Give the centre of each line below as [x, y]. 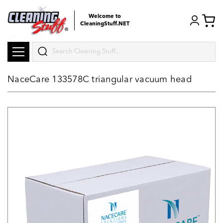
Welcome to [105, 17]
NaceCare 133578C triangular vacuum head [100, 80]
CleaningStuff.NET [105, 24]
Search [43, 47]
